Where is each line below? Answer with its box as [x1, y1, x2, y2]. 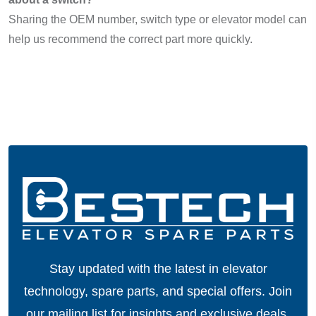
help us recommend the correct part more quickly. [8, 33, 253, 45]
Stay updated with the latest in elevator [49, 261, 267, 276]
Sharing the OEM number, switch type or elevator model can [8, 13, 307, 25]
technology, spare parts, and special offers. [24, 284, 269, 298]
